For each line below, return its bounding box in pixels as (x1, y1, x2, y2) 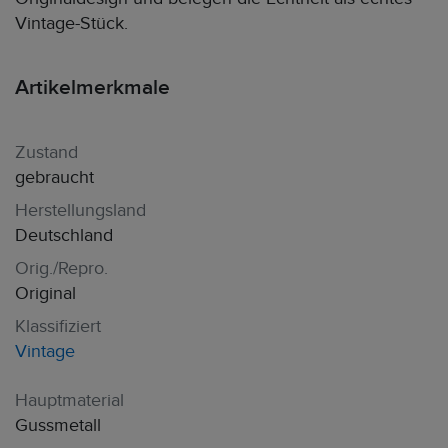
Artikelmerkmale (15, 75, 170, 100)
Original (15, 283, 76, 304)
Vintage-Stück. (15, 13, 128, 34)
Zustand (15, 142, 78, 163)
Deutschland (15, 225, 113, 246)
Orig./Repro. (15, 258, 108, 279)
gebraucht (15, 167, 94, 188)
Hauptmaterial (15, 390, 124, 411)
